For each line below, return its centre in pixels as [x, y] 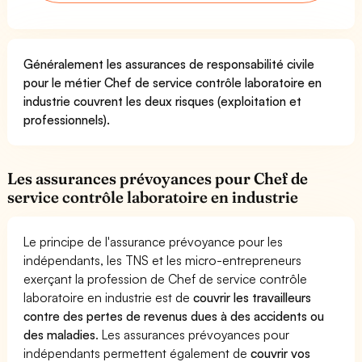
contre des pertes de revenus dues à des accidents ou [174, 316]
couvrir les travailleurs [253, 297]
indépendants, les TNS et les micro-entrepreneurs [163, 260]
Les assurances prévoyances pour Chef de [158, 178]
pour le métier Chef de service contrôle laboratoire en [173, 82]
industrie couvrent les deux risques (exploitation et [163, 101]
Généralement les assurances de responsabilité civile [169, 63]
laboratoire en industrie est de [109, 297]
